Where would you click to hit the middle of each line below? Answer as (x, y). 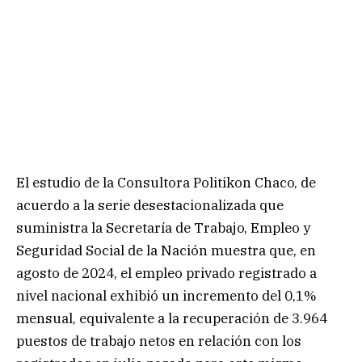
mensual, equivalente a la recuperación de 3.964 (172, 318)
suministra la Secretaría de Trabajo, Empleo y (163, 227)
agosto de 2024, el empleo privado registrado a (166, 273)
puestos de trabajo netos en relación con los (159, 341)
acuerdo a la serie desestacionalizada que (150, 205)
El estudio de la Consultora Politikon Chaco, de (166, 182)
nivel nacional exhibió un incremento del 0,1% (166, 295)
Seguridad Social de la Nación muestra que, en (166, 250)
